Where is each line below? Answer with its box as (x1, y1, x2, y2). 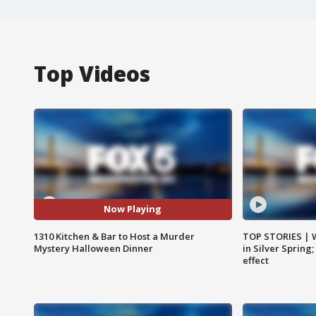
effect (242, 253, 269, 267)
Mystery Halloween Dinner (34, 241, 153, 255)
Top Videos (34, 59, 150, 88)
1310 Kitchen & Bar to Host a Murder (34, 229, 195, 243)
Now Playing (104, 202, 162, 216)
